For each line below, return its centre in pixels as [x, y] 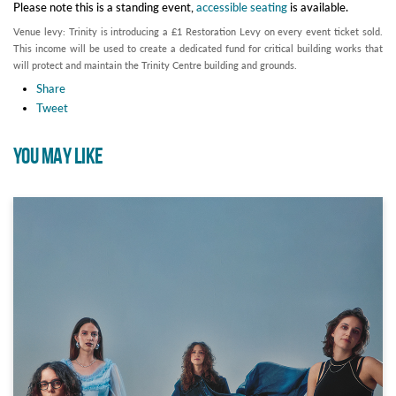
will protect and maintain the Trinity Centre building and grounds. [155, 65]
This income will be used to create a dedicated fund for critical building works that [198, 48]
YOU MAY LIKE [58, 157]
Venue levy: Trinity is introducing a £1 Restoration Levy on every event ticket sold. [198, 31]
